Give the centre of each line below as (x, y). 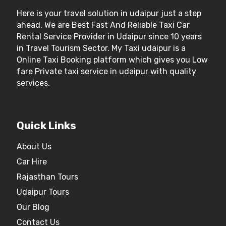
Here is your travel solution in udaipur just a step (109, 13)
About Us (34, 147)
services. (33, 83)
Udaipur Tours (43, 192)
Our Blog (33, 207)
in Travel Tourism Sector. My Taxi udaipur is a (101, 48)
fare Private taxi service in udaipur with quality (106, 71)
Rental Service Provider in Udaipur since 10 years (109, 37)
